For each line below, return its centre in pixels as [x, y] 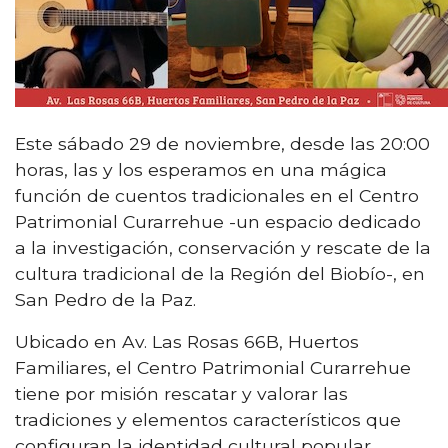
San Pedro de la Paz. [105, 299]
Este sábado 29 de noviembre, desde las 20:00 [222, 143]
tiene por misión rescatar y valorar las [181, 393]
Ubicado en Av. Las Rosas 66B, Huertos [187, 341]
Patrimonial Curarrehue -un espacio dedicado [218, 221]
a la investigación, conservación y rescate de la [223, 247]
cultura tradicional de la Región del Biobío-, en [220, 273]
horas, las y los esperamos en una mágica [201, 169]
